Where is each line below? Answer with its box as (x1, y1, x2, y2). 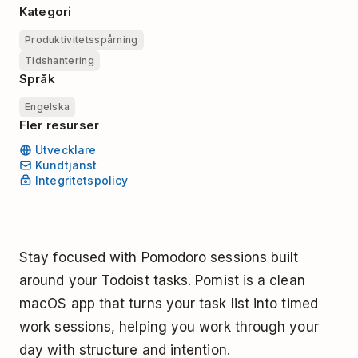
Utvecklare (35, 143, 97, 157)
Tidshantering (25, 54, 94, 66)
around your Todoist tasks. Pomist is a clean (19, 272, 305, 288)
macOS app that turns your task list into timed (19, 295, 318, 312)
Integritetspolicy (35, 173, 129, 188)
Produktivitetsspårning (25, 34, 138, 46)
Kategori (19, 4, 72, 19)
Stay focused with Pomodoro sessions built (19, 249, 299, 265)
